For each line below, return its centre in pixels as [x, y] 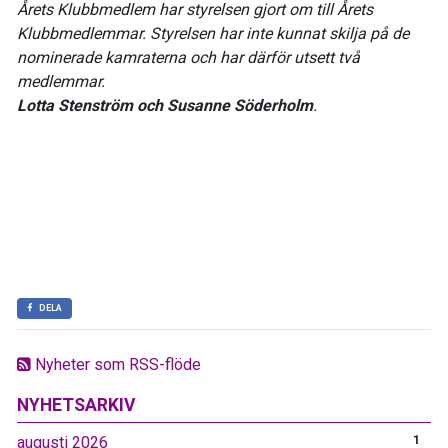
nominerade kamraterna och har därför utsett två [188, 57]
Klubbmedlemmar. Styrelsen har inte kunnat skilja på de [213, 33]
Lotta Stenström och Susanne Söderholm [165, 105]
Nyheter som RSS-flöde [116, 364]
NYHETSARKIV [76, 404]
